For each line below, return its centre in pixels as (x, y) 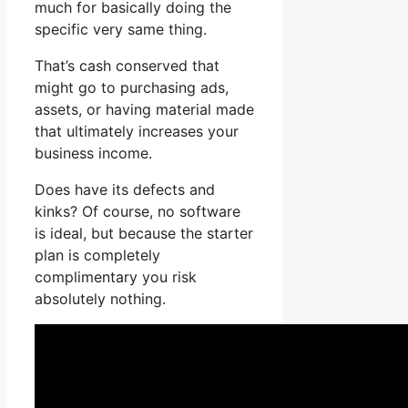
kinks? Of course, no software (138, 212)
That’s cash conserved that (127, 66)
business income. (93, 153)
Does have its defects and (125, 190)
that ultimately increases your (137, 132)
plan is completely (97, 255)
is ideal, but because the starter (144, 234)
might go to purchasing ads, (132, 88)
